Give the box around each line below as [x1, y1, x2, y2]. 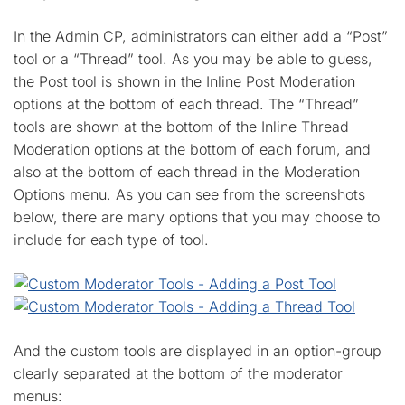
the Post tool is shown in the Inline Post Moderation [14, 72, 355, 90]
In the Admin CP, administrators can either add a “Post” [14, 27, 388, 45]
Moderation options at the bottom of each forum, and [14, 140, 371, 158]
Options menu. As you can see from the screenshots [14, 185, 365, 203]
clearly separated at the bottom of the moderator [14, 364, 343, 382]
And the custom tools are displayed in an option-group [14, 342, 381, 360]
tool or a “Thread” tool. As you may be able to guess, [14, 50, 372, 68]
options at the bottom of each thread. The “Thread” [14, 95, 359, 113]
